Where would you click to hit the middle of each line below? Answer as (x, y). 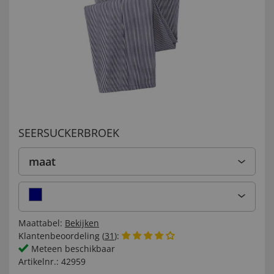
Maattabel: (40, 223)
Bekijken (82, 223)
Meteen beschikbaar (72, 249)
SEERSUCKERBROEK (69, 133)
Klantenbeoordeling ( (61, 236)
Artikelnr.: (39, 261)
